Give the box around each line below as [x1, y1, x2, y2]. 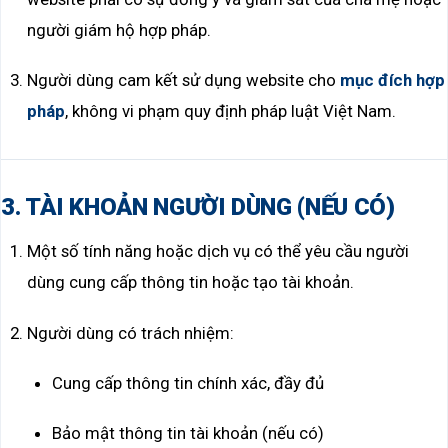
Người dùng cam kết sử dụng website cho [26, 70, 340, 91]
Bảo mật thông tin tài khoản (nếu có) [52, 422, 325, 443]
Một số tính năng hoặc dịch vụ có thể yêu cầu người [26, 241, 409, 262]
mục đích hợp [339, 70, 445, 91]
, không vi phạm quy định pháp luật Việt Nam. [64, 101, 396, 122]
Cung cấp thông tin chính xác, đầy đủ [52, 372, 325, 393]
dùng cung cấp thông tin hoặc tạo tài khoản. [26, 272, 354, 293]
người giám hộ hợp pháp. [26, 19, 211, 40]
